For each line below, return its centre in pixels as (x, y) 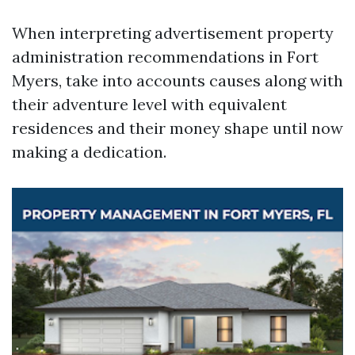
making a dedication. (89, 152)
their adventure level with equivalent (149, 104)
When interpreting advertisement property (173, 33)
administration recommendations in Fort (165, 57)
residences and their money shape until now (177, 128)
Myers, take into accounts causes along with (177, 80)
